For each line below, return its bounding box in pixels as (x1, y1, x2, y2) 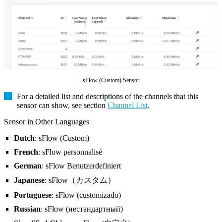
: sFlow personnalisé (38, 147, 102, 156)
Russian (14, 204, 41, 213)
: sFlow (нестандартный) (41, 204, 123, 213)
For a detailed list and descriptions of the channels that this (17, 92, 198, 101)
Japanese (14, 175, 45, 184)
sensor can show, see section (17, 101, 108, 110)
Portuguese (14, 190, 52, 199)
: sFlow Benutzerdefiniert (42, 161, 121, 170)
